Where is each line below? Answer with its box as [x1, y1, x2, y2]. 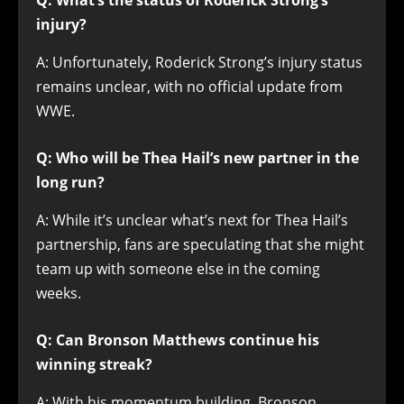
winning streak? [36, 354, 152, 375]
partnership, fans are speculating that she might [36, 234, 364, 255]
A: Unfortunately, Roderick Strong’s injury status [36, 52, 363, 73]
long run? [36, 172, 105, 193]
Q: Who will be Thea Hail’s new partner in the [36, 148, 359, 169]
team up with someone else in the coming [36, 259, 320, 280]
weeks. [36, 283, 81, 304]
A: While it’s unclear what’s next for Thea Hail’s [36, 210, 348, 231]
